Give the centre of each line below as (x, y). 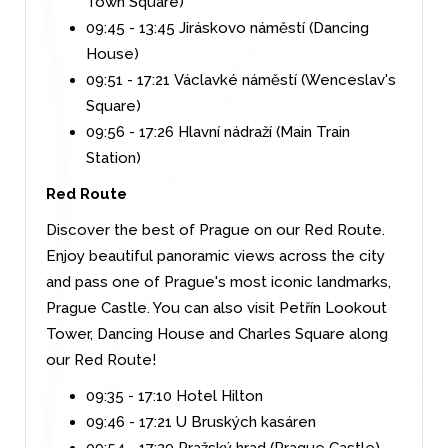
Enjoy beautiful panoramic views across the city (215, 255)
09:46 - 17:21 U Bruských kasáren (201, 421)
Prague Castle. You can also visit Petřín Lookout (216, 307)
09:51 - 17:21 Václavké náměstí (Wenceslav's (241, 79)
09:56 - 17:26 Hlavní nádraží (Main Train (218, 131)
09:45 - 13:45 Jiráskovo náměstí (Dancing (227, 27)
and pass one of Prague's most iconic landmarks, (218, 281)
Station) (113, 157)
